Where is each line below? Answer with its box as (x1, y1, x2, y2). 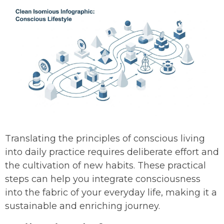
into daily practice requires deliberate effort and (5, 146, 219, 158)
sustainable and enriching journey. (5, 200, 160, 212)
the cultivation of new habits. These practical (5, 160, 206, 171)
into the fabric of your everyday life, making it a (5, 187, 217, 198)
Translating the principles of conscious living (5, 133, 205, 144)
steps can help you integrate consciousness (5, 173, 200, 185)
